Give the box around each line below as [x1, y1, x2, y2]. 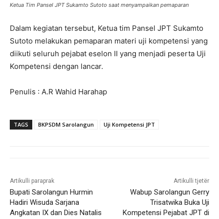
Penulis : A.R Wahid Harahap [10, 87, 107, 96]
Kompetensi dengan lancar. [10, 61, 103, 71]
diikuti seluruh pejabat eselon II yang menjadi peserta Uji [10, 48, 206, 58]
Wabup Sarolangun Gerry [130, 187, 209, 197]
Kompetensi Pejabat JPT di [122, 208, 209, 217]
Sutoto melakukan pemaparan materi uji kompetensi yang [10, 36, 208, 45]
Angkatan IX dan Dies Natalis [10, 208, 102, 217]
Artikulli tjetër [173, 177, 209, 184]
